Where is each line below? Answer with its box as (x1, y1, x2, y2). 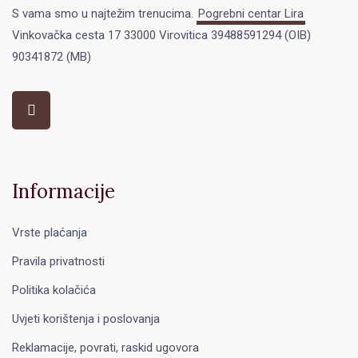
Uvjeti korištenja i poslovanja (12, 311, 160, 326)
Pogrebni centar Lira (197, 6, 304, 21)
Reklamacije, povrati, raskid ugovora (12, 340, 199, 355)
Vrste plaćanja (12, 225, 87, 240)
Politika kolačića (12, 282, 96, 297)
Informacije (12, 179, 115, 205)
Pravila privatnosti (12, 253, 105, 268)
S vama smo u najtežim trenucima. (12, 6, 197, 21)
